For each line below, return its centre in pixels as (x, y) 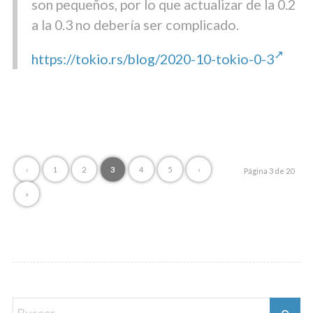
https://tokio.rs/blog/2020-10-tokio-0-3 (152, 58)
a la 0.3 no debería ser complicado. (135, 25)
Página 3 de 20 (269, 170)
